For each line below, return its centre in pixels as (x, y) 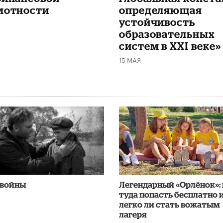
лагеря (133, 214)
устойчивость (157, 22)
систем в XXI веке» (170, 46)
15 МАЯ (130, 59)
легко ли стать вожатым (169, 204)
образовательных (167, 34)
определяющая (160, 10)
